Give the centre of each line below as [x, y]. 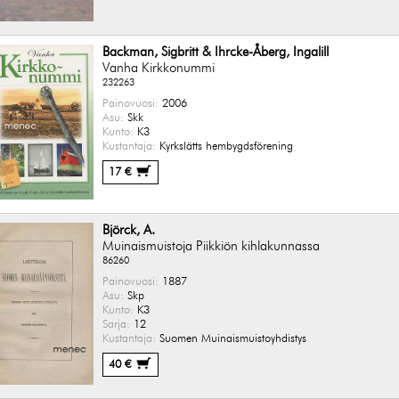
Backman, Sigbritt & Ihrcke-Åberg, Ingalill [216, 52]
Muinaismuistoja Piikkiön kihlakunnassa [211, 246]
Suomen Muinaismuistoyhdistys [231, 338]
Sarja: [116, 324]
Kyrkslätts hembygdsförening [224, 146]
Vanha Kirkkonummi [159, 68]
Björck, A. [129, 230]
